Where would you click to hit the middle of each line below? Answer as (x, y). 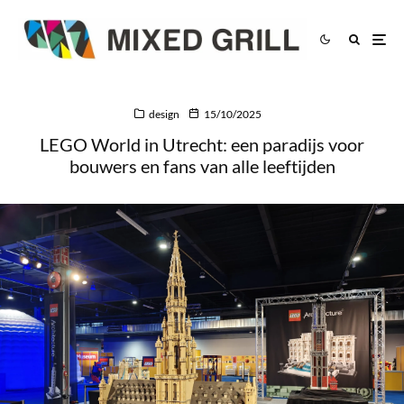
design (164, 115)
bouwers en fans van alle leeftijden (202, 166)
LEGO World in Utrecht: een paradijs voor (202, 145)
